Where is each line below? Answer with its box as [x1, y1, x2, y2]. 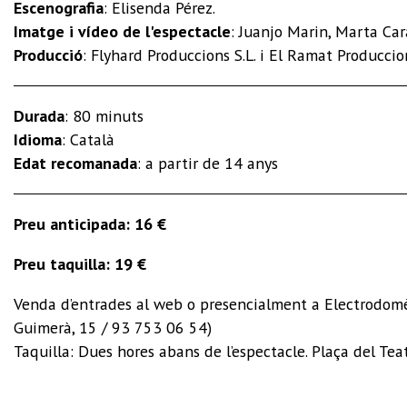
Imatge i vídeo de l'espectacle [14, 20, 231, 42]
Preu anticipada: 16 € [14, 213, 166, 234]
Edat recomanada [14, 152, 137, 174]
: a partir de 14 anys [137, 152, 278, 174]
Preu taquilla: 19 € [14, 253, 146, 274]
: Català [62, 128, 114, 150]
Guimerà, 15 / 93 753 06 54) [14, 316, 212, 338]
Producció [14, 44, 83, 65]
